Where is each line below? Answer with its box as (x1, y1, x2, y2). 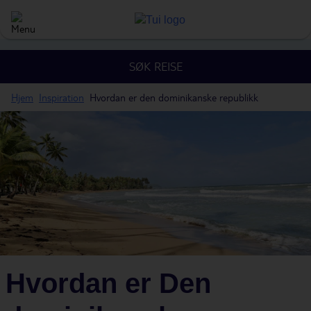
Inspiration (39, 91, 84, 103)
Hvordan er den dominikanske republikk (90, 91, 258, 103)
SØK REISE (128, 59, 183, 74)
